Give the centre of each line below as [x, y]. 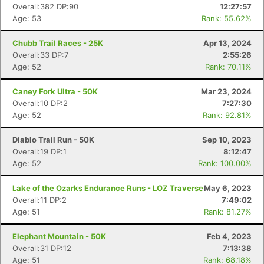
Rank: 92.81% [227, 115]
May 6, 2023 [228, 188]
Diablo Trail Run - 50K [53, 140]
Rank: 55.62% [227, 18]
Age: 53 [27, 18]
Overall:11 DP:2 [39, 200]
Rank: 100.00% [225, 163]
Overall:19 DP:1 [39, 151]
